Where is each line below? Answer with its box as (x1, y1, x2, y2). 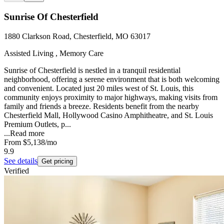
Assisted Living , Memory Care (4, 48, 103, 57)
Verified (4, 166, 29, 175)
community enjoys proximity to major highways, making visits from (4, 92, 217, 101)
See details (4, 156, 37, 165)
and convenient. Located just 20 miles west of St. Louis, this (4, 83, 193, 92)
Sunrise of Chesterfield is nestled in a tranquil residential (4, 65, 180, 74)
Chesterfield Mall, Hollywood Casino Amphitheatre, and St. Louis (4, 110, 213, 119)
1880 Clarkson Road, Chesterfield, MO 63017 (4, 31, 150, 40)
